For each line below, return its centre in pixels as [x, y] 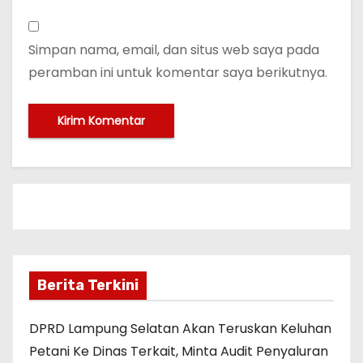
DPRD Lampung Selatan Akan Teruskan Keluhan [180, 328]
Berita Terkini [88, 285]
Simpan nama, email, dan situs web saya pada [174, 49]
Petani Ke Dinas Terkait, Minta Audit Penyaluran [179, 351]
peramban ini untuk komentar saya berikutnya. [178, 72]
